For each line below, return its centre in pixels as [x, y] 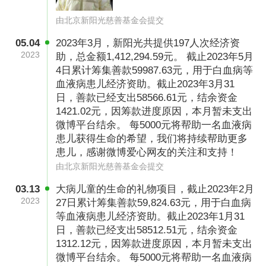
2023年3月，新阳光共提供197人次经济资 [148, 43]
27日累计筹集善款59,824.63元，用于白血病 [154, 203]
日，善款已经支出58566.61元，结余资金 [147, 98]
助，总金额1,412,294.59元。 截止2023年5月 [155, 57]
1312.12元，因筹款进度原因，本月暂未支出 [154, 244]
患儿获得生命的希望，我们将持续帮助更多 [152, 139]
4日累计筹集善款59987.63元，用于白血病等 [155, 71]
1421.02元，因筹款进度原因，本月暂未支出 [154, 112]
